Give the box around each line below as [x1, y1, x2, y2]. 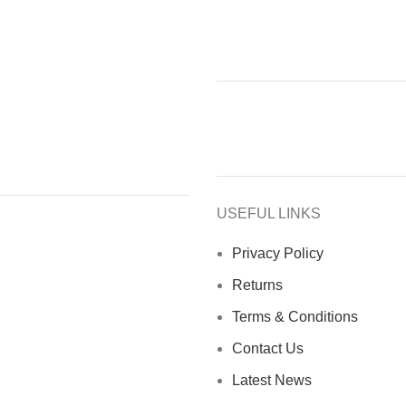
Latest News [232, 372, 312, 389]
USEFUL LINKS [217, 206, 321, 222]
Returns [232, 277, 283, 294]
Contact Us [232, 341, 304, 357]
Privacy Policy [232, 246, 324, 262]
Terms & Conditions [232, 309, 358, 325]
